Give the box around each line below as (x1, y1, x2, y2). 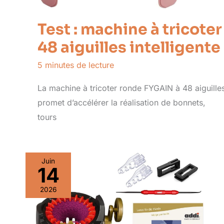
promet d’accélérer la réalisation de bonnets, (37, 97, 205, 107)
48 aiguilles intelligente (37, 38, 220, 57)
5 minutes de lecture (37, 60, 114, 70)
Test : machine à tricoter (37, 20, 222, 39)
